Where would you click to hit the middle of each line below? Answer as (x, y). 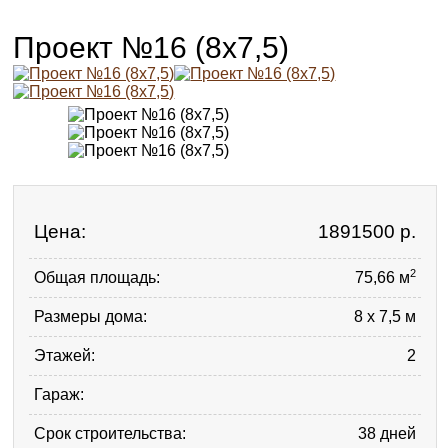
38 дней (386, 433)
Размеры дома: (91, 316)
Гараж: (59, 394)
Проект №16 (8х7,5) (151, 47)
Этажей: (65, 355)
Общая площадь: (97, 277)
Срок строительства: (110, 433)
